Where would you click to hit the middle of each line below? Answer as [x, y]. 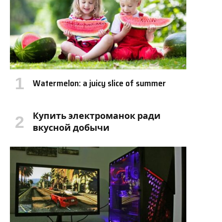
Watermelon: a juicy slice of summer [99, 83]
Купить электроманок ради [97, 116]
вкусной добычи [71, 128]
